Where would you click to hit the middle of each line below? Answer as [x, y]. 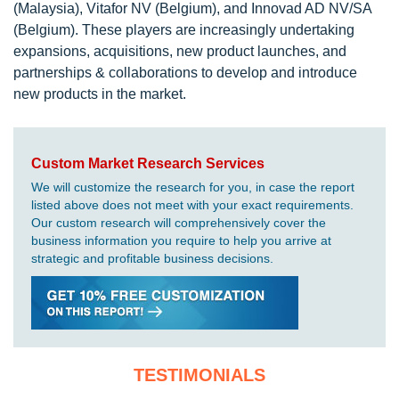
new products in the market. [100, 94]
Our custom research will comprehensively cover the [179, 223]
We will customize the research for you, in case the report [193, 187]
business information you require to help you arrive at [181, 241]
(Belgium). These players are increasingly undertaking [184, 30]
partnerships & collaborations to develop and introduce [185, 73]
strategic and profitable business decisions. [152, 259]
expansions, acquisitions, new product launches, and [180, 52]
